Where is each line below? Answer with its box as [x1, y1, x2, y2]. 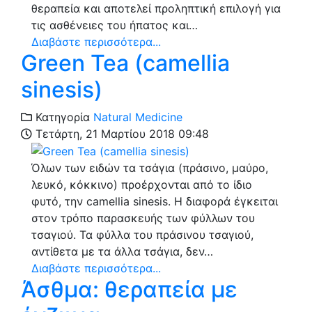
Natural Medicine [93, 109, 182, 124]
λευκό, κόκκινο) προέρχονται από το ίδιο [31, 178, 252, 192]
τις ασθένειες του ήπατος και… [31, 17, 198, 32]
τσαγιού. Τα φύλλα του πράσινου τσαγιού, [31, 228, 253, 242]
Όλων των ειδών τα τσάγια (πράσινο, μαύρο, [31, 161, 268, 175]
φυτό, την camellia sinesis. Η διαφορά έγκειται [31, 194, 278, 209]
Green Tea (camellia [21, 49, 230, 77]
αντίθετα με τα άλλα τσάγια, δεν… [31, 244, 213, 259]
